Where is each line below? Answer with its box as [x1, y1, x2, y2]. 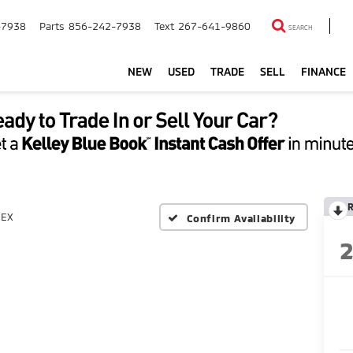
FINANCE [301, 64, 346, 78]
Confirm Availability [186, 211, 295, 225]
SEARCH [288, 24, 313, 32]
